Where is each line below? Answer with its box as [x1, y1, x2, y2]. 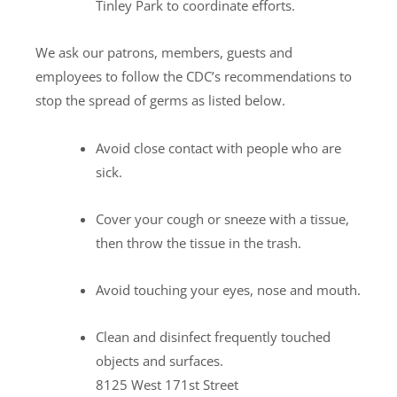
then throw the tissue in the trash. [95, 233, 301, 252]
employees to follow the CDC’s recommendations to [35, 67, 352, 86]
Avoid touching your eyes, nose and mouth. [95, 281, 361, 300]
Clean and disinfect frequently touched [95, 328, 331, 346]
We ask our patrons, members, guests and [35, 43, 292, 62]
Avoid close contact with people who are [95, 138, 341, 157]
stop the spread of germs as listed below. [35, 91, 285, 110]
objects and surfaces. [95, 352, 223, 370]
